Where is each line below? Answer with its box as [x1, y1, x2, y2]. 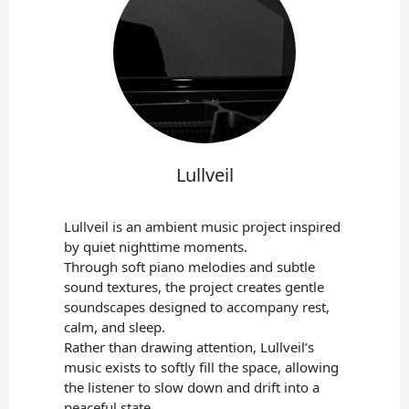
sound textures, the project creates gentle [64, 277, 325, 296]
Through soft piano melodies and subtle [64, 257, 316, 276]
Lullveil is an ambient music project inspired [64, 216, 341, 236]
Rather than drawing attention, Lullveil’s [64, 337, 315, 356]
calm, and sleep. [64, 317, 166, 336]
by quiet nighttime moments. [64, 236, 248, 256]
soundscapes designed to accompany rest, [64, 297, 330, 316]
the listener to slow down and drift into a [64, 377, 320, 396]
